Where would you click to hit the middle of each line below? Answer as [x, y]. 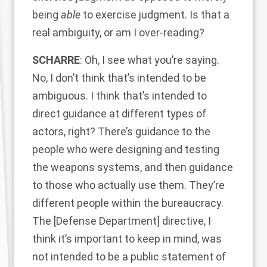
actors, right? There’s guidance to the [121, 131]
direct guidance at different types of [119, 114]
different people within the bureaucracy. [128, 203]
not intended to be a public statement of [129, 257]
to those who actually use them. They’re [128, 185]
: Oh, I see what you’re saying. [150, 60]
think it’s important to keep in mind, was [127, 239]
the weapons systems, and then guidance [133, 167]
